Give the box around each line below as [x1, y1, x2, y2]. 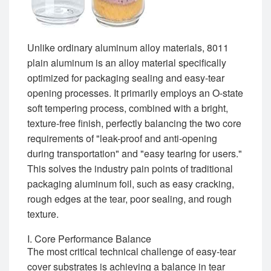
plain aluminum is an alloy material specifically [27, 56, 226, 70]
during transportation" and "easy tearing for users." [27, 146, 242, 161]
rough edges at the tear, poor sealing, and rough [27, 192, 232, 206]
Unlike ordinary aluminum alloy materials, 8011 [27, 41, 229, 55]
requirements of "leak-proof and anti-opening [27, 131, 217, 146]
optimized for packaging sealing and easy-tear [27, 71, 224, 85]
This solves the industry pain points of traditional [27, 162, 233, 176]
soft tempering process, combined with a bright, [27, 101, 228, 116]
